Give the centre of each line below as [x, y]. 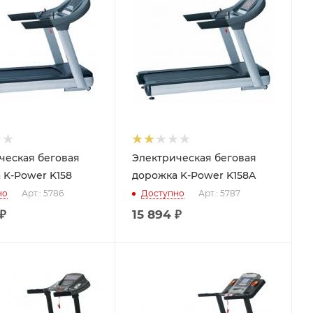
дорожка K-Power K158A [194, 175]
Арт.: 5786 [43, 194]
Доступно [163, 194]
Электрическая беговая [194, 158]
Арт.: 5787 [219, 194]
